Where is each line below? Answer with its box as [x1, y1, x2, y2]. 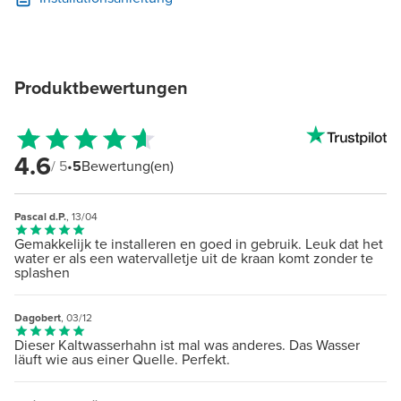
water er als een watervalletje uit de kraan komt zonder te [14, 248, 373, 269]
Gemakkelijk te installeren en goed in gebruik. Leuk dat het [14, 234, 383, 255]
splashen [14, 262, 70, 284]
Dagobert [14, 310, 61, 327]
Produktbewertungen [14, 74, 188, 102]
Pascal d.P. [14, 209, 66, 226]
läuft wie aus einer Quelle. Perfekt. [14, 349, 230, 371]
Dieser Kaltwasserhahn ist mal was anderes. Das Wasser [14, 335, 360, 356]
